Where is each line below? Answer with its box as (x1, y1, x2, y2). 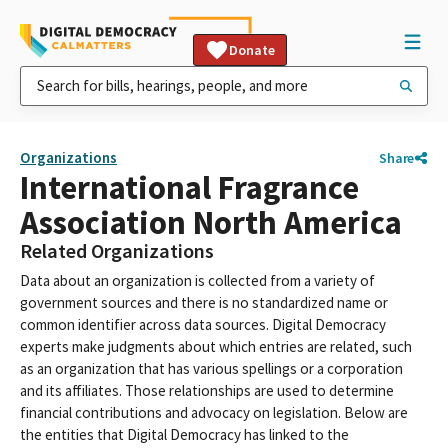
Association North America (20, 202, 402, 243)
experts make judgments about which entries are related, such (20, 337, 412, 356)
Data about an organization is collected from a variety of (20, 271, 375, 290)
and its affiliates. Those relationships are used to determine (20, 381, 394, 400)
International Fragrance (20, 167, 359, 208)
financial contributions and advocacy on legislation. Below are (20, 403, 408, 422)
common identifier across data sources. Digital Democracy (20, 315, 386, 334)
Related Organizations (20, 238, 214, 264)
